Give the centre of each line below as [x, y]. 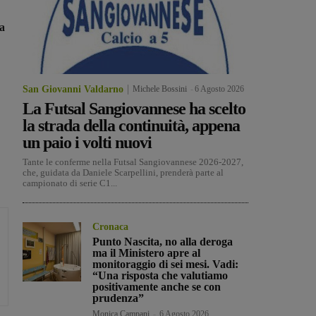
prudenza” [119, 298]
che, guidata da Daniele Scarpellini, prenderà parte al [123, 173]
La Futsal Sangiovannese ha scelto [134, 109]
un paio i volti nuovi [87, 143]
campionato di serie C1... [70, 183]
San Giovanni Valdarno [73, 90]
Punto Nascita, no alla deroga [163, 242]
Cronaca [111, 227]
